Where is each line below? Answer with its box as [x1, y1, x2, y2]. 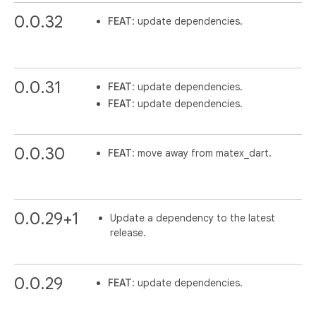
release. [110, 226, 146, 240]
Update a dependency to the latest [110, 212, 275, 225]
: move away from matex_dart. [132, 147, 272, 160]
